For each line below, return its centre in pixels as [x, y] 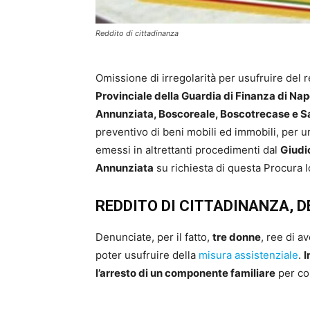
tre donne [237, 237]
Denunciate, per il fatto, [154, 237]
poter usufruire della [147, 255]
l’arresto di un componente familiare [185, 273]
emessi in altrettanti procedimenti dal [188, 150]
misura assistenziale [248, 255]
